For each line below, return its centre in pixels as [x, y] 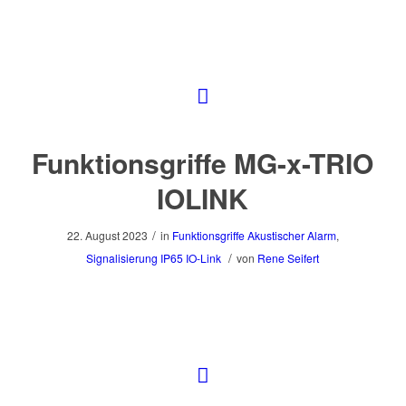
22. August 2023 [107, 235]
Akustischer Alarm [291, 235]
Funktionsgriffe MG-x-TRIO [203, 163]
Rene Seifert [289, 258]
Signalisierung [122, 258]
